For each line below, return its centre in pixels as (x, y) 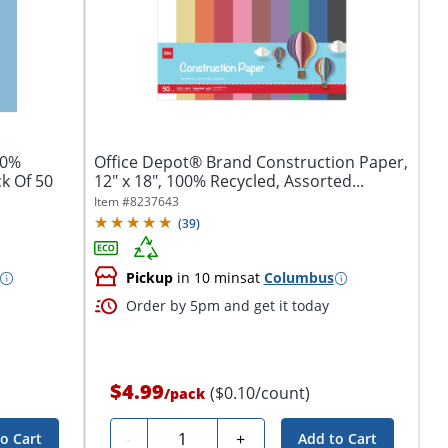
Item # (111, 202)
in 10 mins (209, 278)
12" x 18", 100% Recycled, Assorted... (228, 181)
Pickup (149, 278)
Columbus (298, 278)
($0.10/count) (259, 393)
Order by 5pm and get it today (227, 306)
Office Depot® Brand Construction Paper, (250, 162)
